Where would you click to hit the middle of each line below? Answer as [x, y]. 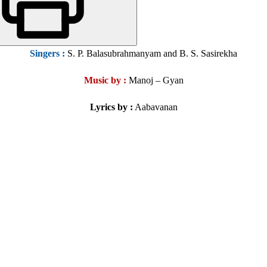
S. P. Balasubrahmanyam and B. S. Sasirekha [151, 54]
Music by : [105, 80]
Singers [45, 54]
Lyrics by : [111, 107]
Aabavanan [155, 107]
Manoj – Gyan [155, 80]
